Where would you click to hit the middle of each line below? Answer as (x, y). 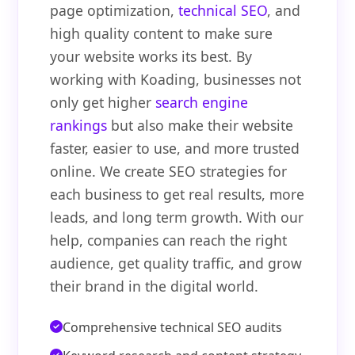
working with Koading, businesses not (176, 80)
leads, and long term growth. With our (177, 218)
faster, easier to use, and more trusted (175, 149)
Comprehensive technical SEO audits (173, 328)
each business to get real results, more (177, 195)
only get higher (103, 103)
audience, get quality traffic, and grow (176, 263)
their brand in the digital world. (155, 286)
